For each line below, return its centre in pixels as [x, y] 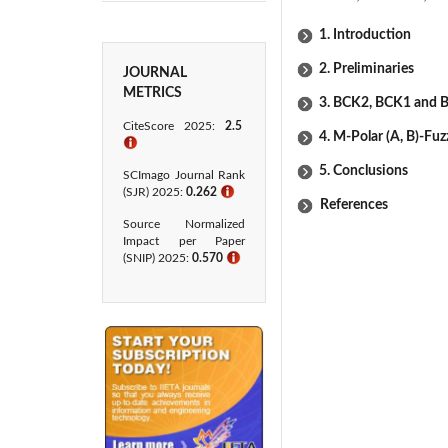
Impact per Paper [184, 241]
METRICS [152, 93]
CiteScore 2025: [174, 126]
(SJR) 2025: [154, 192]
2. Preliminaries [366, 69]
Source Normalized [184, 224]
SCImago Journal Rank [184, 175]
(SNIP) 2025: [157, 258]
